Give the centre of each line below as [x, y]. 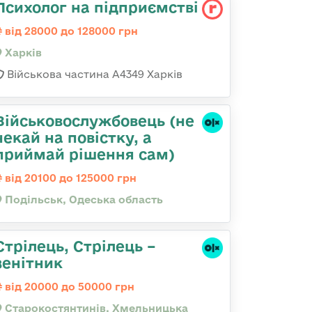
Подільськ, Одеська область [83, 200]
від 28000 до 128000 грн [70, 31]
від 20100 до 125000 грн [69, 178]
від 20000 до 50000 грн [68, 287]
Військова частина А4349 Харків [93, 74]
